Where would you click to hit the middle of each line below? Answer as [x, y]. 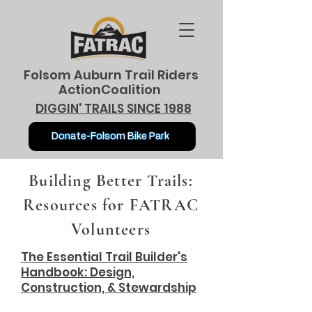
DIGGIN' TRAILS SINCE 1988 [114, 109]
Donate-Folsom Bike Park [111, 136]
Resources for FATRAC [111, 205]
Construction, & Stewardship [109, 288]
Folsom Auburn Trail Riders [111, 75]
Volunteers [111, 229]
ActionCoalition [111, 89]
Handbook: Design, [78, 272]
